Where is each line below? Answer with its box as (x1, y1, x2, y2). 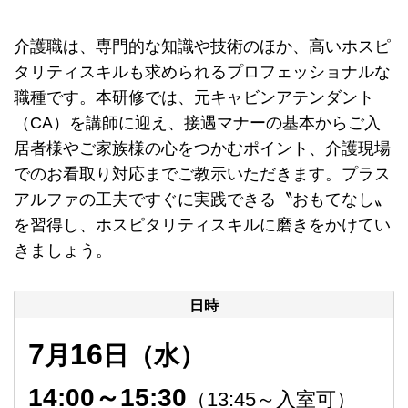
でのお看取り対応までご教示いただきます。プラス (14, 165, 391, 184)
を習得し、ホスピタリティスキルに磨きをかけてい (14, 216, 391, 235)
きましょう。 (14, 241, 112, 260)
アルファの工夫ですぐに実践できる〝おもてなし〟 (14, 190, 391, 209)
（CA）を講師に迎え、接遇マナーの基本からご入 (14, 114, 381, 133)
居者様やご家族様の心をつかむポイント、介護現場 (14, 139, 391, 158)
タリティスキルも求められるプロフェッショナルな (14, 63, 391, 82)
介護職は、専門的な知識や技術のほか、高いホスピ (14, 37, 391, 56)
